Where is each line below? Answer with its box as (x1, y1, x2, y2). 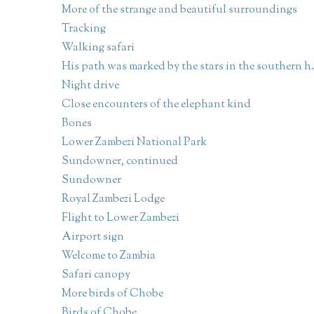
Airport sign (61, 229, 124, 246)
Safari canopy (61, 267, 130, 284)
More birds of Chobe (61, 286, 163, 303)
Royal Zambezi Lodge (61, 191, 165, 208)
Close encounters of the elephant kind (61, 97, 251, 114)
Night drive (61, 78, 119, 95)
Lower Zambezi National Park (61, 135, 207, 151)
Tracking (61, 21, 106, 38)
